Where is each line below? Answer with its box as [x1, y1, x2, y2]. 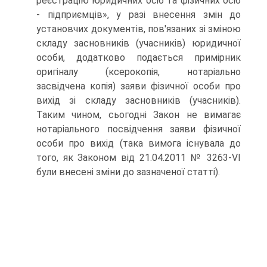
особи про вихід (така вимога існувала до [36, 138, 241, 149]
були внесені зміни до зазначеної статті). [36, 166, 220, 178]
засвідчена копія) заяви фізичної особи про [36, 80, 241, 92]
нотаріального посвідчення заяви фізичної [36, 123, 241, 135]
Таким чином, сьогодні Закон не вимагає [36, 109, 241, 120]
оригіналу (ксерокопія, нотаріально [36, 66, 241, 77]
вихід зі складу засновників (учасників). [36, 95, 241, 106]
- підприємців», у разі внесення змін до [36, 9, 241, 20]
